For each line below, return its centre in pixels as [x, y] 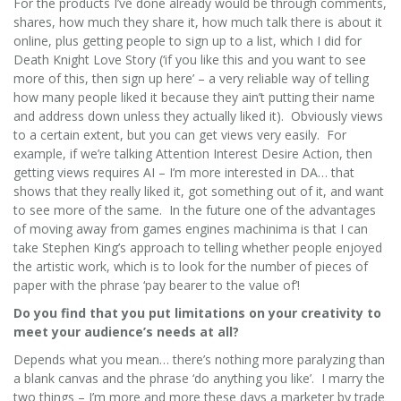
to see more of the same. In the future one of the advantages [195, 209]
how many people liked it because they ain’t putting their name [194, 97]
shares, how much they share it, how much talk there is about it [198, 21]
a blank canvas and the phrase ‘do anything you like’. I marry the [199, 378]
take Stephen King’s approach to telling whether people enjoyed [198, 247]
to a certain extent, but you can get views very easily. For [180, 134]
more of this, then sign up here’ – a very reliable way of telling [191, 78]
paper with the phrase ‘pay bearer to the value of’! [158, 285]
